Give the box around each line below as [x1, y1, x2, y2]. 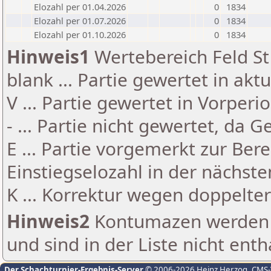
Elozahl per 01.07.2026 [34, 15, 126, 27]
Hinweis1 [7, 44, 90, 69]
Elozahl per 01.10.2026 [34, 28, 126, 41]
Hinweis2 [7, 209, 90, 233]
